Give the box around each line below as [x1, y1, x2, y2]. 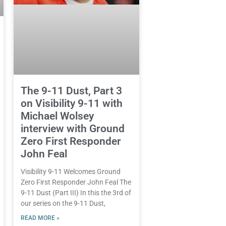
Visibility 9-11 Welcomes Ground [20, 167, 121, 176]
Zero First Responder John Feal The [20, 178, 131, 187]
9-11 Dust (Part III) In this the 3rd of [20, 189, 131, 197]
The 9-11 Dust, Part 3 [20, 85, 122, 97]
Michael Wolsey [20, 110, 94, 123]
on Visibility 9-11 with [20, 97, 123, 110]
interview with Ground [20, 123, 125, 135]
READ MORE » [20, 214, 60, 222]
